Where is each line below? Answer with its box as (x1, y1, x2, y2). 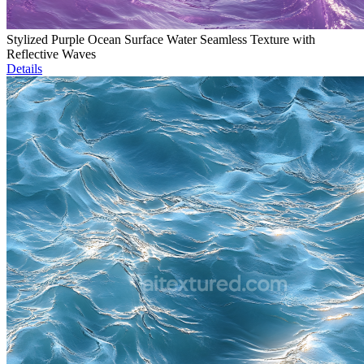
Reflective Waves (6, 47, 96, 62)
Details (6, 62, 42, 76)
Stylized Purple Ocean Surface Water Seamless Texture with (6, 32, 315, 47)
